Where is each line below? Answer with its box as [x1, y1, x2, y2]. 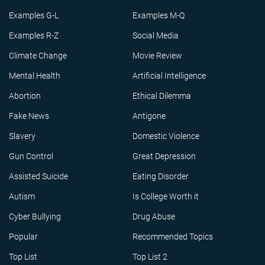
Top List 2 [132, 252, 167, 261]
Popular [9, 232, 38, 241]
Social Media [132, 31, 179, 40]
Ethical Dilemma [132, 91, 191, 101]
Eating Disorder [132, 172, 189, 181]
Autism [9, 192, 35, 201]
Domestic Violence [132, 131, 199, 141]
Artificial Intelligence [132, 71, 206, 80]
